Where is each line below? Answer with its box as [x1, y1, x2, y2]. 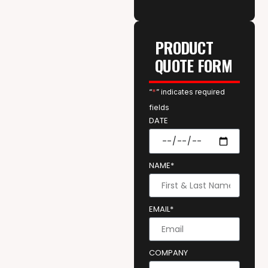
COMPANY [149, 247, 188, 259]
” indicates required [156, 87, 225, 97]
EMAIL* [149, 203, 173, 215]
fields [149, 103, 169, 112]
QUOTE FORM [155, 54, 232, 78]
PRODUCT [155, 36, 214, 60]
